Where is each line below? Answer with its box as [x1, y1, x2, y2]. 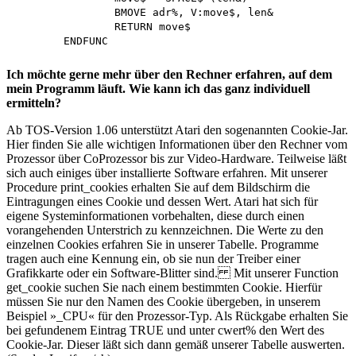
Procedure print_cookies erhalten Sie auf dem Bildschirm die [6, 180, 310, 194]
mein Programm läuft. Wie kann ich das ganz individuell [6, 81, 310, 95]
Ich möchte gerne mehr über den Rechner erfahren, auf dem [6, 67, 332, 81]
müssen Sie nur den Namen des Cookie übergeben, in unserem [6, 294, 320, 308]
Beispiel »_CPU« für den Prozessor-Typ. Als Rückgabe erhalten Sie [6, 308, 348, 323]
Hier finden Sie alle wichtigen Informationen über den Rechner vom [6, 137, 347, 151]
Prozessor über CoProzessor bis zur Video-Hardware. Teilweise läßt [6, 151, 346, 165]
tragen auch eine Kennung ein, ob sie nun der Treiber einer [6, 251, 300, 265]
